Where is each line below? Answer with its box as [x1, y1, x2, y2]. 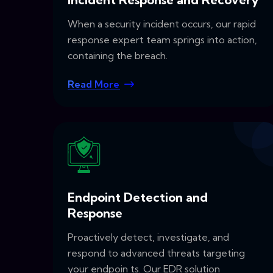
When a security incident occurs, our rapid [68, 18, 256, 30]
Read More [68, 78, 119, 91]
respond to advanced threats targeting [68, 246, 245, 259]
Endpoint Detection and [68, 189, 208, 205]
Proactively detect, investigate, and [68, 230, 229, 243]
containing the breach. [68, 49, 168, 62]
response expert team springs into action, [68, 34, 257, 46]
